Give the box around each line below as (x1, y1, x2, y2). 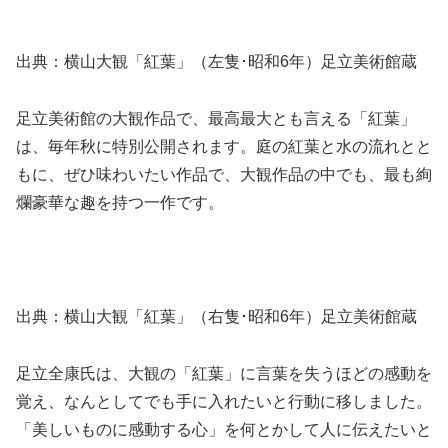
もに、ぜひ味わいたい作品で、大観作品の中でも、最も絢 (16, 166, 432, 184)
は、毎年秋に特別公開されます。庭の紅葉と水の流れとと (16, 138, 432, 156)
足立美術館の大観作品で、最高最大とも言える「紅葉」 (16, 110, 416, 128)
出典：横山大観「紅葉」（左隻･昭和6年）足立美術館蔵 (16, 53, 417, 71)
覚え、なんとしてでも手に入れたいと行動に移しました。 (16, 392, 432, 410)
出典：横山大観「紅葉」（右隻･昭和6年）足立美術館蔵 (16, 307, 417, 325)
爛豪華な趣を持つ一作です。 (16, 194, 224, 212)
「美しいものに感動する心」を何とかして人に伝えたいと (16, 420, 432, 438)
